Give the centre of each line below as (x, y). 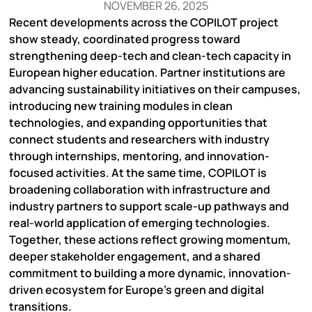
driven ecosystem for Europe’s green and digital (136, 289)
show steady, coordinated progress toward (125, 39)
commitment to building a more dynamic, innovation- (150, 273)
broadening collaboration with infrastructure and (140, 189)
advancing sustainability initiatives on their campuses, (155, 89)
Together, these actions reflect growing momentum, (150, 239)
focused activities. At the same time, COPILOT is (138, 172)
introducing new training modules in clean (121, 106)
